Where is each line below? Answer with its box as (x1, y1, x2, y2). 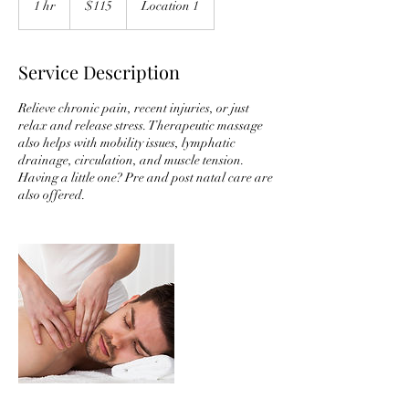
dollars (70, 2, 98, 13)
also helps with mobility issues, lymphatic (18, 134, 236, 151)
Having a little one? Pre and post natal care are (18, 169, 273, 185)
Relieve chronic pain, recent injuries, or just (18, 100, 249, 116)
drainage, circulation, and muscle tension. (18, 152, 245, 168)
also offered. (18, 186, 86, 203)
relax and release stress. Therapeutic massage (18, 117, 263, 133)
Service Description (18, 58, 180, 84)
